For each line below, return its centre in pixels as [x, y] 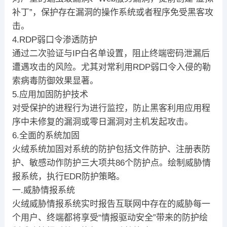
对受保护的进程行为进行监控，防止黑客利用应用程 [111, 108]
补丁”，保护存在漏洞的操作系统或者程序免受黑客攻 [112, 13]
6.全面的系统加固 [46, 136]
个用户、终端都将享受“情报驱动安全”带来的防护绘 [110, 218]
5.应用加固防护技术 [50, 95]
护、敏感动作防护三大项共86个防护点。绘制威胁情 [111, 163]
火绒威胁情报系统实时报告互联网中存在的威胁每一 [111, 204]
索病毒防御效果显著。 [55, 81]
